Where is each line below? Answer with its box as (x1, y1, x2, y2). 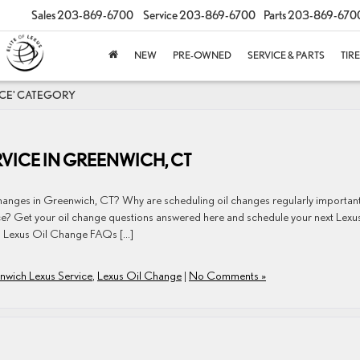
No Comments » (189, 268, 266, 282)
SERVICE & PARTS (247, 49, 325, 62)
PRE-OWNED (173, 49, 231, 62)
